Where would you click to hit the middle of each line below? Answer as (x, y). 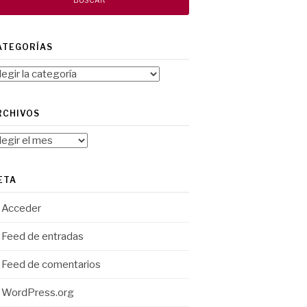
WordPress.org (38, 293)
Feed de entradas (42, 236)
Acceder (21, 208)
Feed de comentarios (51, 265)
